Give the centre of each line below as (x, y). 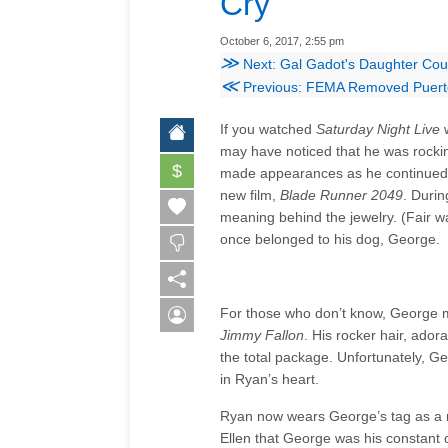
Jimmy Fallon (262, 334)
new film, (250, 194)
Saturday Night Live (378, 128)
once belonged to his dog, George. (330, 238)
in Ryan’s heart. (269, 378)
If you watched (268, 128)
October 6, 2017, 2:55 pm (282, 40)
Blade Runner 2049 (341, 194)
